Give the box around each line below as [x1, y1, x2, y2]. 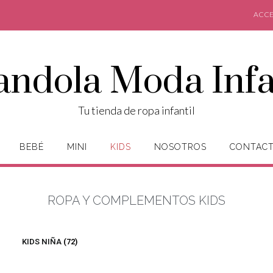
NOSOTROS [154, 142, 207, 152]
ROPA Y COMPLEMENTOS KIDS [48, 193, 225, 208]
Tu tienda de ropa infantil [78, 104, 195, 117]
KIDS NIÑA [22, 237, 63, 246]
